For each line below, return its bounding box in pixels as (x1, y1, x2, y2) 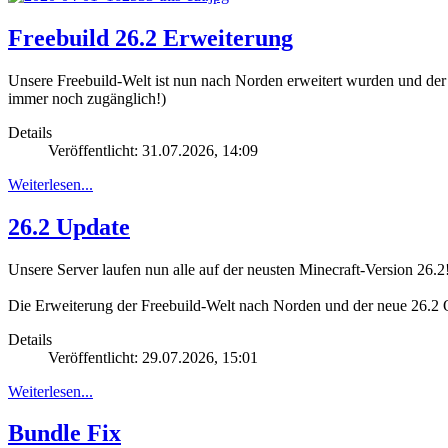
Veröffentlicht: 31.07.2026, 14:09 (48, 141, 258, 159)
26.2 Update (8, 213, 130, 240)
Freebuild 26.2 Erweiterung (8, 24, 293, 51)
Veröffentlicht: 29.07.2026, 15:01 (48, 348, 258, 366)
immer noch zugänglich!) (8, 89, 166, 107)
